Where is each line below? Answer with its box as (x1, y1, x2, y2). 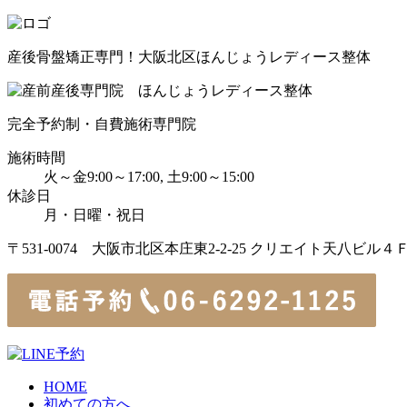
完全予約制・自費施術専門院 (7, 116, 196, 132)
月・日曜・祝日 (44, 207, 145, 223)
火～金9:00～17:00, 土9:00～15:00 (44, 169, 254, 184)
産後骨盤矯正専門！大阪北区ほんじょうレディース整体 (7, 49, 371, 65)
